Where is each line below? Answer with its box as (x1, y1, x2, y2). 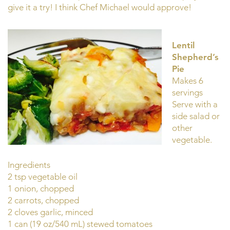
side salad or (172, 111, 220, 122)
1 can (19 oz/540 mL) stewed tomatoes (8, 218, 152, 229)
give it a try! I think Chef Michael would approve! (8, 2, 191, 13)
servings (172, 87, 203, 98)
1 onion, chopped (8, 183, 74, 194)
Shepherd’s (172, 52, 219, 63)
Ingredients (8, 159, 50, 170)
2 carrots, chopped (8, 195, 79, 205)
